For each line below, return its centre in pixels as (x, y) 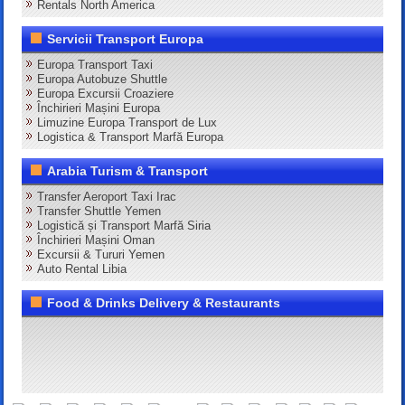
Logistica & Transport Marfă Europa (131, 137)
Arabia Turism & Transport (128, 171)
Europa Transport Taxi (95, 65)
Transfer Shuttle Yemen (99, 212)
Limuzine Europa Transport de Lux (127, 123)
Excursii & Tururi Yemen (101, 255)
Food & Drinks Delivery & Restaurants (164, 303)
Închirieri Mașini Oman (96, 240)
